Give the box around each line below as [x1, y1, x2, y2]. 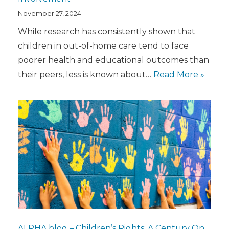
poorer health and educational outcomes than [18, 55, 209, 65]
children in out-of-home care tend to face [18, 40, 189, 51]
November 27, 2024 [18, 9, 81, 17]
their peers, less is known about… [18, 69, 153, 79]
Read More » [153, 69, 204, 79]
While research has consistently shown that [18, 26, 195, 36]
